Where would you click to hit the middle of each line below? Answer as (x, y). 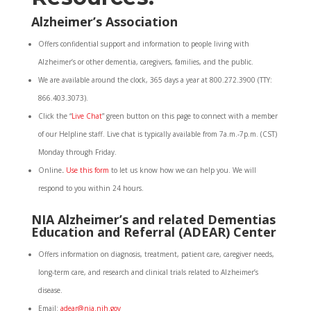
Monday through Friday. (77, 152)
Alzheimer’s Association (104, 22)
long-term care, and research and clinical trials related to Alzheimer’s (148, 272)
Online (50, 170)
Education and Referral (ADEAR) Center (153, 232)
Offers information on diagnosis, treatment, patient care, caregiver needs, (156, 254)
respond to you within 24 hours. (91, 188)
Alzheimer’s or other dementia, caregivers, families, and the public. (145, 62)
